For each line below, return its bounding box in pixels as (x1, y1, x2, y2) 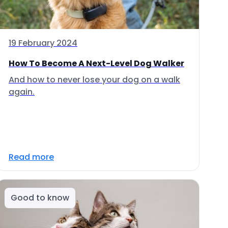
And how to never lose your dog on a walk (9, 74, 180, 85)
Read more (9, 151, 54, 163)
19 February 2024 (9, 37, 77, 49)
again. (9, 86, 35, 98)
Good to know (11, 192, 69, 204)
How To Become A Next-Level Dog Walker (9, 58, 184, 69)
